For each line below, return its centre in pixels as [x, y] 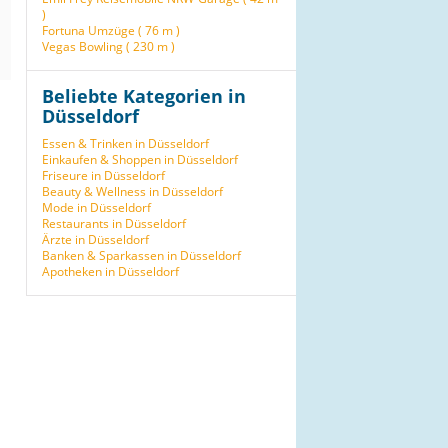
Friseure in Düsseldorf [103, 175]
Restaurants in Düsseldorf [114, 223]
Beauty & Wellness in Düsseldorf [132, 191]
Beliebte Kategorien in [144, 96]
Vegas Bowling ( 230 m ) [108, 46]
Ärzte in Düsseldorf [95, 239]
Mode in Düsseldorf [96, 207]
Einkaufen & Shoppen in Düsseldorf [140, 159]
